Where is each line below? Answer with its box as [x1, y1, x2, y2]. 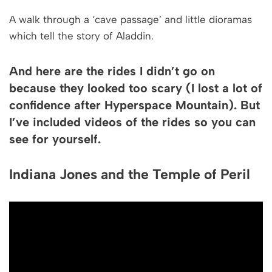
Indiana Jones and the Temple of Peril [9, 165, 250, 183]
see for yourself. [9, 131, 101, 146]
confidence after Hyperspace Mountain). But [9, 97, 260, 112]
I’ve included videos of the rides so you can [9, 114, 256, 129]
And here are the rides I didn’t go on [9, 63, 215, 78]
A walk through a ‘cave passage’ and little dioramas [9, 13, 252, 25]
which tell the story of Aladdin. [9, 29, 154, 42]
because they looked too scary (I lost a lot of [9, 80, 262, 95]
